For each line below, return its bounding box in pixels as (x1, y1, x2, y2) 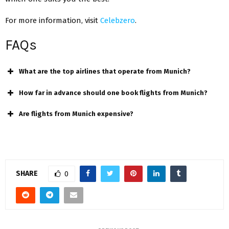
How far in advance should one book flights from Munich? (19, 88, 208, 97)
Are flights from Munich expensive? (19, 110, 133, 118)
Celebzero (100, 16, 135, 26)
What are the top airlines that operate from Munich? (19, 67, 191, 76)
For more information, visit (5, 16, 100, 26)
